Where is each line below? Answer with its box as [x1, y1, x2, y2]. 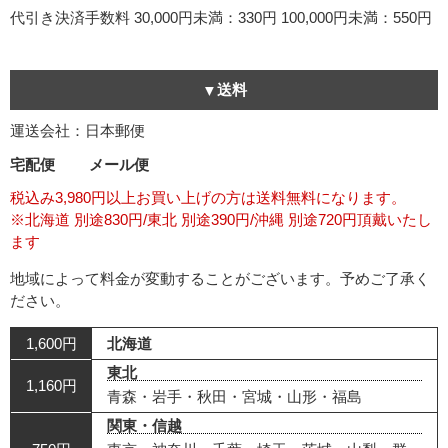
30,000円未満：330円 [134, 8, 277, 26]
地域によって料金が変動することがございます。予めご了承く [10, 269, 430, 287]
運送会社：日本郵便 [10, 121, 145, 139]
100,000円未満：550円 [281, 8, 432, 26]
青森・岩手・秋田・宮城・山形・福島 [107, 387, 362, 405]
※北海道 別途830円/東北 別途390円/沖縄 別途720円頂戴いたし [10, 210, 432, 228]
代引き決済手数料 [10, 8, 130, 26]
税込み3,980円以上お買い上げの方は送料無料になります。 [10, 188, 406, 206]
